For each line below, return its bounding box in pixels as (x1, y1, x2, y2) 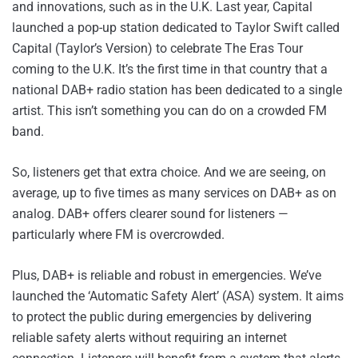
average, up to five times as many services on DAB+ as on (12, 185, 336, 201)
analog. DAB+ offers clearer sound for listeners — (12, 206, 288, 222)
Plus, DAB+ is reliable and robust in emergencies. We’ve (12, 268, 321, 284)
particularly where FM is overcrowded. (12, 227, 225, 243)
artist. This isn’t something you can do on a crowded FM (12, 103, 327, 119)
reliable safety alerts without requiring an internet (12, 330, 287, 346)
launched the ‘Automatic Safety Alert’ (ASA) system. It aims (12, 288, 344, 304)
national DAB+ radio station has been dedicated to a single (12, 82, 342, 98)
